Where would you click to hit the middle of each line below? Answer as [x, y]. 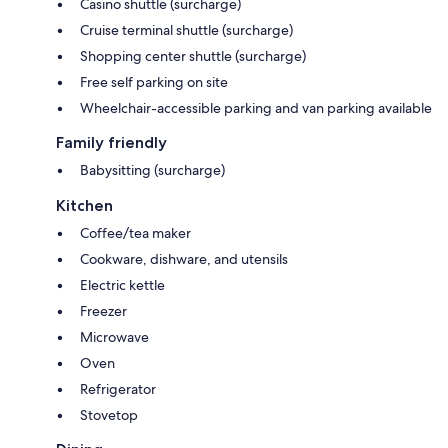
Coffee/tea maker [135, 233]
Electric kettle [122, 285]
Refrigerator [118, 389]
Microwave [114, 337]
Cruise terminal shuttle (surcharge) [186, 30]
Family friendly [111, 143]
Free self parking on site [154, 82]
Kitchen [84, 206]
